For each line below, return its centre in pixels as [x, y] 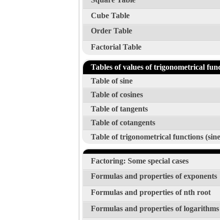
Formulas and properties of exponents [154, 176]
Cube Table [110, 15]
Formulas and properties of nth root [151, 192]
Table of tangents [119, 109]
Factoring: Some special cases [140, 161]
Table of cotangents [123, 123]
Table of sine [112, 81]
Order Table [111, 31]
